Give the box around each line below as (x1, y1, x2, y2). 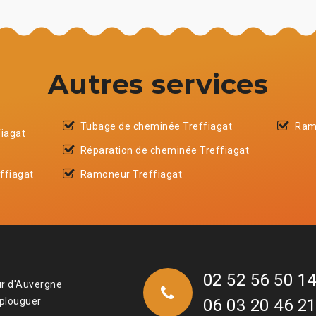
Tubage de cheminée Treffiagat (80, 120, 233, 132)
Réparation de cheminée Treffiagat (80, 144, 250, 156)
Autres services (47, 67, 269, 101)
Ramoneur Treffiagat (80, 168, 183, 180)
